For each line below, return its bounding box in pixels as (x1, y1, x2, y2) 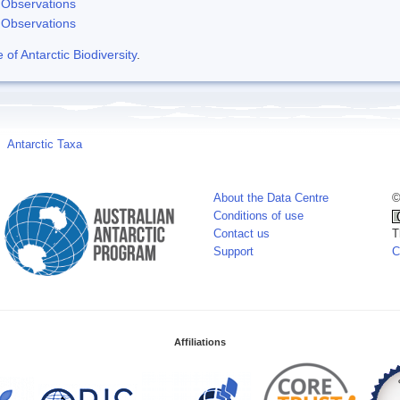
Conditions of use (213, 209, 304, 222)
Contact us (213, 227, 270, 240)
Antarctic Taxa (7, 137, 82, 151)
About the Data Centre (213, 191, 329, 204)
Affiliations (174, 336, 226, 347)
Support (213, 245, 254, 258)
